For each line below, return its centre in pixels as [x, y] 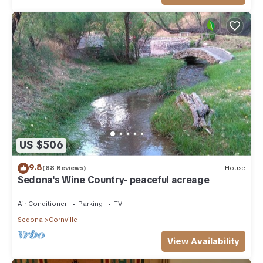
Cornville [63, 219]
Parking [90, 203]
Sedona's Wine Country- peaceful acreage [114, 180]
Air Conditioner [42, 203]
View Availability [203, 241]
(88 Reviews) [64, 168]
